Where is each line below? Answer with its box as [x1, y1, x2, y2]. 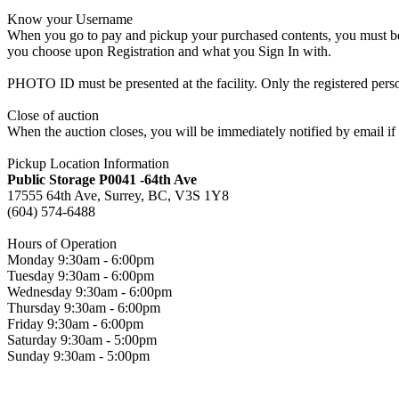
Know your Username [7, 11, 133, 27]
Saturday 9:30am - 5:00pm [7, 331, 157, 347]
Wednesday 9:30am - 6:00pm [7, 283, 172, 299]
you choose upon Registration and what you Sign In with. [7, 43, 331, 59]
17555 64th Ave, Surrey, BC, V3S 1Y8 [7, 187, 229, 203]
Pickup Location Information [7, 155, 169, 171]
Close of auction [7, 107, 99, 123]
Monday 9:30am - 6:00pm [7, 251, 154, 267]
